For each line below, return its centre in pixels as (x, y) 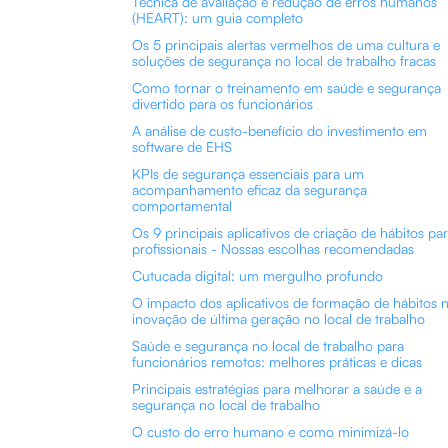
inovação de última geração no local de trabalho (278, 318)
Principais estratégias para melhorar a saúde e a (277, 388)
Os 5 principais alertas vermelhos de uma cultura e (286, 44)
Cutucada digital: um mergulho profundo (257, 275)
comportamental (182, 205)
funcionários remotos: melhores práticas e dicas (277, 361)
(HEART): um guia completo (217, 17)
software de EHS (182, 146)
